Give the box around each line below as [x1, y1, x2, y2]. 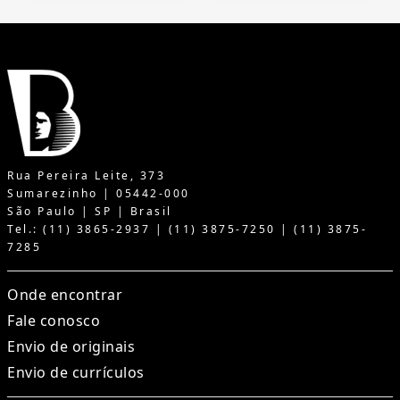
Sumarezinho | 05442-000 [7, 186, 190, 202]
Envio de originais [7, 337, 135, 357]
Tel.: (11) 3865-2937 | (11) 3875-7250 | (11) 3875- [7, 221, 367, 237]
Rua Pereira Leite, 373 [7, 168, 165, 184]
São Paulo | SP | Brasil [7, 204, 172, 220]
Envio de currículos [7, 362, 145, 383]
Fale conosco [7, 311, 100, 331]
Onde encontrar [7, 285, 122, 305]
